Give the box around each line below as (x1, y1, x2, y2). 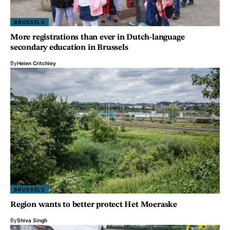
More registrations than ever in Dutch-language (10, 33, 185, 42)
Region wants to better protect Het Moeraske (10, 200, 177, 209)
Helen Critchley (17, 60, 56, 67)
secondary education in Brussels (10, 44, 128, 52)
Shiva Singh (17, 217, 47, 223)
